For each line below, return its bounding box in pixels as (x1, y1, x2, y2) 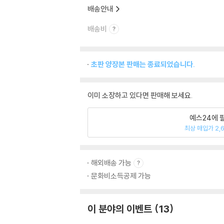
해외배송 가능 (91, 158, 131, 167)
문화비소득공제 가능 (91, 171, 151, 180)
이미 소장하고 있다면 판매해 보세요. (87, 90, 192, 100)
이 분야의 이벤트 (87, 202, 152, 215)
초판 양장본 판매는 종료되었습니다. (91, 59, 195, 69)
